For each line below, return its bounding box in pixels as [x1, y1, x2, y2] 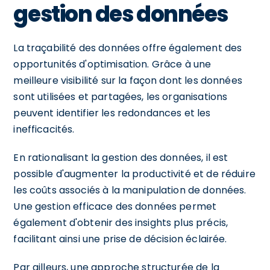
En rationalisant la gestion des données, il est [13, 150, 228, 165]
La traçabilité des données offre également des [13, 40, 242, 55]
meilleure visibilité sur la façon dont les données [13, 73, 242, 87]
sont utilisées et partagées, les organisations [13, 89, 228, 104]
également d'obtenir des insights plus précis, [13, 215, 228, 230]
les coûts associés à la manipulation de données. [13, 183, 246, 197]
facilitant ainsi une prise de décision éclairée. [13, 231, 227, 246]
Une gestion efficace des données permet [13, 199, 217, 213]
